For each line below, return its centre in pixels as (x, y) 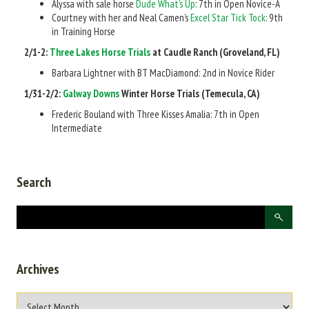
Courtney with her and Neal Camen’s (121, 17)
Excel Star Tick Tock (228, 17)
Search (34, 182)
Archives (38, 269)
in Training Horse (83, 31)
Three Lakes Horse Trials (100, 52)
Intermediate (77, 128)
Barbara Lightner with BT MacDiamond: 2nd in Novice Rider (163, 72)
